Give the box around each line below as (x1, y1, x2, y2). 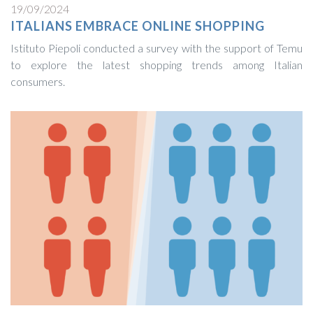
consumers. (10, 74, 65, 88)
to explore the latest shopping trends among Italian (10, 57, 303, 71)
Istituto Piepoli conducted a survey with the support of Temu (10, 41, 303, 54)
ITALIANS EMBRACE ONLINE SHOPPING (10, 17, 265, 34)
